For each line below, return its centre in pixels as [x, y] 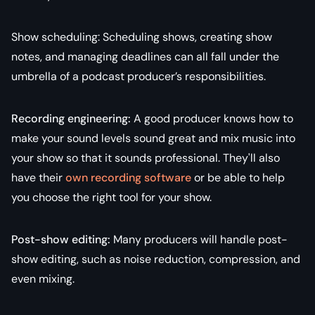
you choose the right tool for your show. [111, 197]
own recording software [128, 177]
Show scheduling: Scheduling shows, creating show [142, 37]
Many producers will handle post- [199, 239]
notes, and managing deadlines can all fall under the [145, 56]
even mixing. [43, 278]
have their [38, 177]
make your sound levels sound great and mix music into [153, 138]
